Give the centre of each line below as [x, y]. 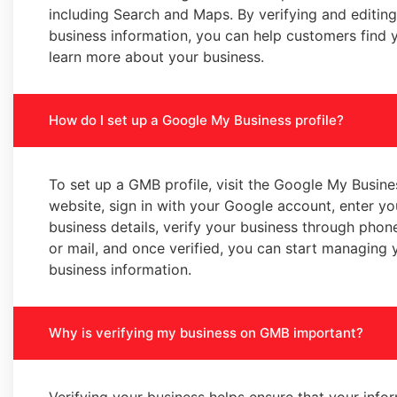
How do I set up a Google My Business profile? [196, 120]
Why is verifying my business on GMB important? [206, 333]
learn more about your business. [156, 57]
